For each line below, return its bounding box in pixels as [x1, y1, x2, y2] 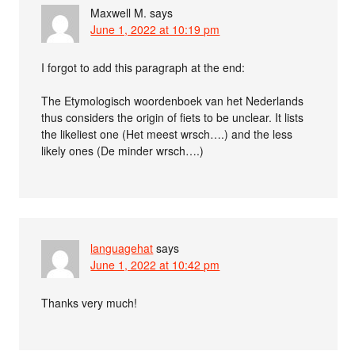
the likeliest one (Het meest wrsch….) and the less [41, 125, 293, 142]
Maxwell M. [90, 4, 147, 21]
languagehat [90, 239, 154, 256]
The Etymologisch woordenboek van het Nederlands [41, 92, 304, 109]
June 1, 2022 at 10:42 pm [90, 256, 220, 273]
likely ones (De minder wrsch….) [41, 142, 204, 158]
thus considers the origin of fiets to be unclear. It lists [41, 109, 304, 125]
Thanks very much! [41, 294, 138, 311]
